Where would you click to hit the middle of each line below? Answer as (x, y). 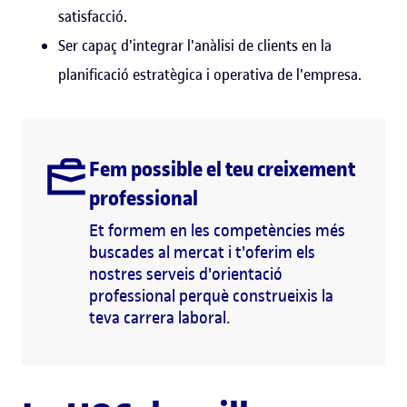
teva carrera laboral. (159, 317)
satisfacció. (93, 16)
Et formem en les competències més (217, 230)
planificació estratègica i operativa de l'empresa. (210, 74)
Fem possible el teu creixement (222, 169)
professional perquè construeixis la (211, 295)
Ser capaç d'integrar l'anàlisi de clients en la (195, 45)
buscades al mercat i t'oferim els (202, 252)
